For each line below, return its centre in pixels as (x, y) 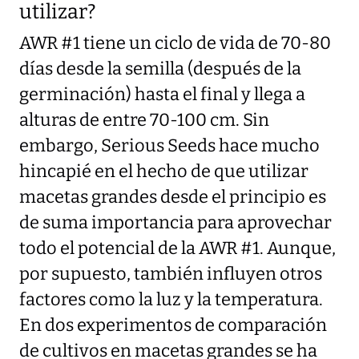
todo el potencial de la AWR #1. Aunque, (177, 248)
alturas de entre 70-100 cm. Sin (144, 120)
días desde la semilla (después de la (160, 69)
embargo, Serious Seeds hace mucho (169, 145)
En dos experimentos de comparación (173, 325)
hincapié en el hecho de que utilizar (164, 171)
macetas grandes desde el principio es (173, 197)
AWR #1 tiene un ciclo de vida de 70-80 (175, 43)
